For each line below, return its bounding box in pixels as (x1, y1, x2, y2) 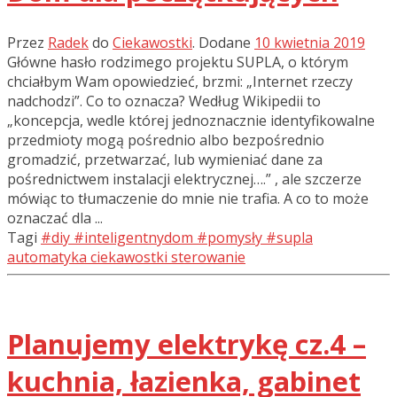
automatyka (7, 246, 87, 267)
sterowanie (171, 246, 245, 267)
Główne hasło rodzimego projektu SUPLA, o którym (7, 51, 348, 72)
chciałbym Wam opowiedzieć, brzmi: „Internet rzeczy (7, 71, 353, 91)
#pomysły (197, 227, 262, 247)
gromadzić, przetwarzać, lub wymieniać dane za (7, 149, 323, 169)
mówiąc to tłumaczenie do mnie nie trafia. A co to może (7, 188, 369, 208)
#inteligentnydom (74, 227, 193, 247)
